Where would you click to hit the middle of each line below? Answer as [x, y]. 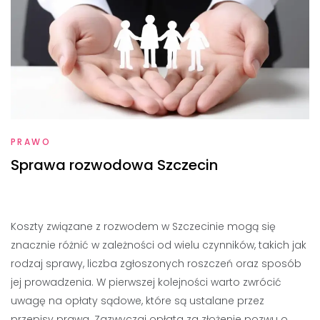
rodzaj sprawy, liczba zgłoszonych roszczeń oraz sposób [156, 264]
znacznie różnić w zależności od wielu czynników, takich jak [159, 245]
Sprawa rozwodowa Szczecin [114, 165]
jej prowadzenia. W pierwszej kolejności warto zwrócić [146, 282]
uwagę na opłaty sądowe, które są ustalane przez [137, 301]
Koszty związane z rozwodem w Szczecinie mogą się [143, 226]
